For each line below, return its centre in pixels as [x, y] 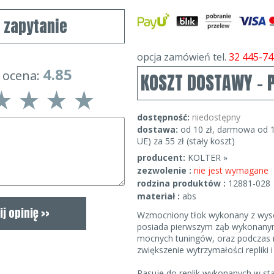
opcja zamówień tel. [183, 57]
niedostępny [216, 117]
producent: [161, 157]
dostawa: [159, 129]
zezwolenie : [165, 170]
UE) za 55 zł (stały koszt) [186, 141]
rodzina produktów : [183, 183]
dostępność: [163, 117]
